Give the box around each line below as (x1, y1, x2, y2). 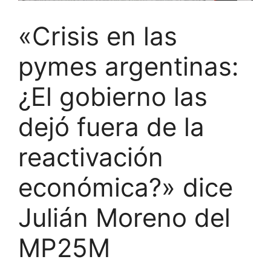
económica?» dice (18, 171, 233, 203)
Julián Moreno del (18, 201, 230, 233)
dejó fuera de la (18, 111, 204, 142)
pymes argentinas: (18, 50, 239, 82)
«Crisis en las (18, 20, 177, 51)
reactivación (18, 141, 163, 172)
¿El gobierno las (18, 80, 207, 112)
